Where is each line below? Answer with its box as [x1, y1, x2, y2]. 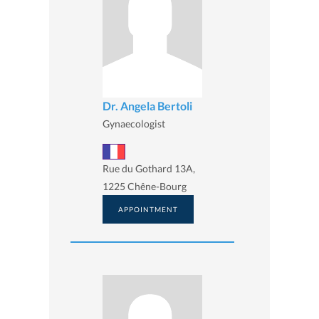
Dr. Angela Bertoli [103, 98, 192, 113]
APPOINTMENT [118, 204, 178, 214]
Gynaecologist [103, 117, 165, 130]
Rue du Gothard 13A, [103, 162, 195, 174]
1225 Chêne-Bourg [103, 179, 187, 192]
